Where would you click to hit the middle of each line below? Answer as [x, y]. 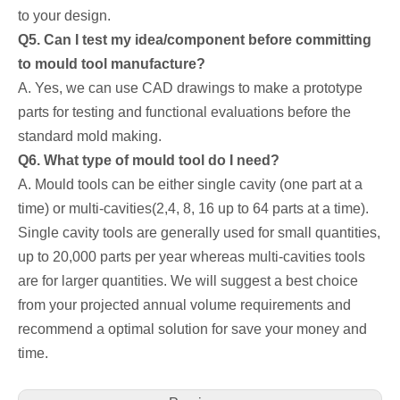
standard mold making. [90, 137]
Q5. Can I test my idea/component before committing [195, 40]
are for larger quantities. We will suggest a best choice [188, 281]
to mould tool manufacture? [112, 64]
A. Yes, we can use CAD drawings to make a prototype [190, 88]
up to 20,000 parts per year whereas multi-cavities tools [192, 257]
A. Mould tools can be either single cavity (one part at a [190, 185]
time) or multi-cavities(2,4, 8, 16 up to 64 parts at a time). [193, 209]
